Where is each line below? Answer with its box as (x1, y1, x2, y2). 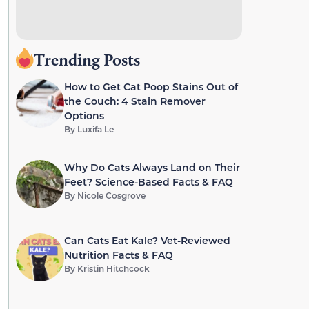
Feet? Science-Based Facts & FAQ (63, 175, 233, 188)
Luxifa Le (77, 123, 114, 134)
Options (63, 109, 104, 122)
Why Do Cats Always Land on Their (63, 161, 240, 174)
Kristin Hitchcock (77, 263, 150, 274)
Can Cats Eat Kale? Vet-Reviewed (63, 234, 230, 247)
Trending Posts (33, 50, 140, 70)
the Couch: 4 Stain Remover (63, 94, 206, 108)
